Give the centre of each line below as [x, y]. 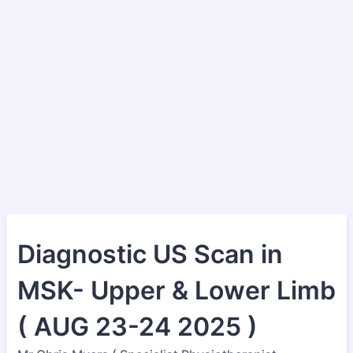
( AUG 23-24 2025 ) [137, 327]
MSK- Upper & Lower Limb [176, 290]
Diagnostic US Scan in [150, 254]
